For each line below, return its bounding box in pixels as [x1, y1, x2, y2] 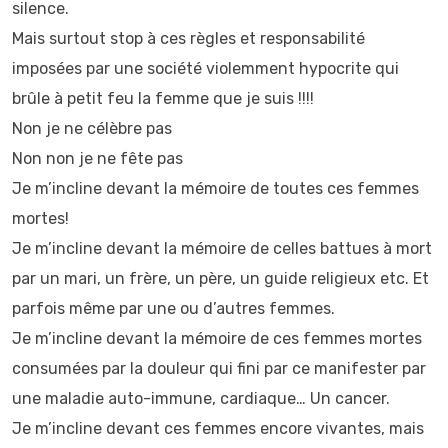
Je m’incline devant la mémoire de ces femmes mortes [12, 329, 422, 348]
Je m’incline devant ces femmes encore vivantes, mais [12, 419, 424, 438]
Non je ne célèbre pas [12, 119, 172, 138]
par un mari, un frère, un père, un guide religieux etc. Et [12, 269, 429, 288]
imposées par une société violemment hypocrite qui [12, 59, 399, 78]
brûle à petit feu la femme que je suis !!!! [12, 89, 314, 108]
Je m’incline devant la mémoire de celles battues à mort [12, 239, 432, 258]
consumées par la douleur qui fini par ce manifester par [12, 359, 426, 378]
